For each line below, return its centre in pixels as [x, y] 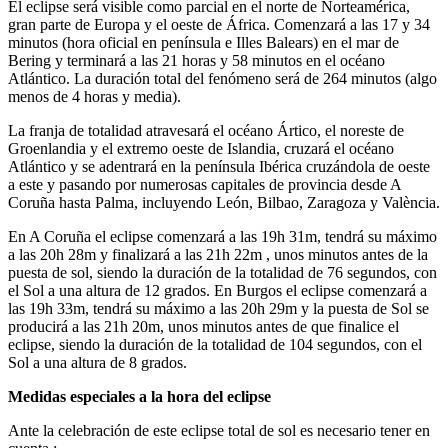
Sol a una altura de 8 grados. [97, 363]
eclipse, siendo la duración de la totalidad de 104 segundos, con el [215, 345]
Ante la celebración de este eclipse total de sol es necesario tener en [219, 431]
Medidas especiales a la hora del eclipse [139, 397]
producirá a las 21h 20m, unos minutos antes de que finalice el [203, 327]
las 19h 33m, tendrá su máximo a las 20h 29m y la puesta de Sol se [218, 309]
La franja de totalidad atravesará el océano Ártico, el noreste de [206, 131]
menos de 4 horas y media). [94, 97]
